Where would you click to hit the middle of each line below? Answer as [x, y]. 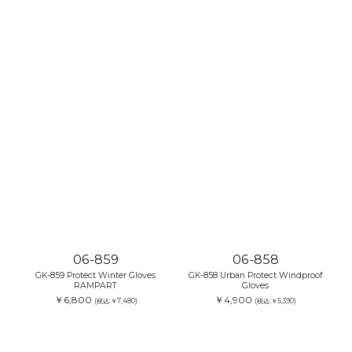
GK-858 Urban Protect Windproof [255, 276]
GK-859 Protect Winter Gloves [96, 276]
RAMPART [96, 286]
